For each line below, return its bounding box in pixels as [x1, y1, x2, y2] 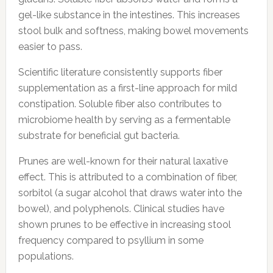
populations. [18, 250, 74, 262]
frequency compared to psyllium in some [18, 234, 204, 246]
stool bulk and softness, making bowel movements [18, 24, 249, 37]
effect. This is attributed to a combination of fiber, [18, 171, 237, 183]
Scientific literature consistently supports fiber [18, 66, 222, 78]
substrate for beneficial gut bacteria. [18, 129, 180, 141]
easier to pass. [18, 40, 82, 52]
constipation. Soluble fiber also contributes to [18, 97, 222, 110]
